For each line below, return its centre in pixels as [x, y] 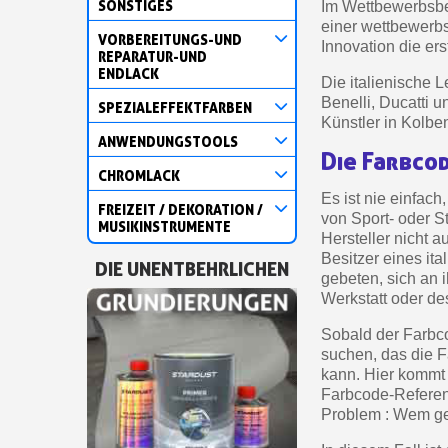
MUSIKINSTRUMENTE [164, 226]
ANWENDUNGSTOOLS [168, 141]
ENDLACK [128, 73]
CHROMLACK [139, 175]
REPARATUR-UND [152, 56]
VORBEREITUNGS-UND [170, 39]
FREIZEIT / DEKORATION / [180, 209]
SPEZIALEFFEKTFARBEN [175, 107]
